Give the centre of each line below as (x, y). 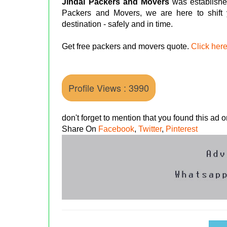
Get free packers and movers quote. (127, 46)
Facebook (117, 129)
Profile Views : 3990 (109, 87)
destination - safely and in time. (118, 24)
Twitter (150, 129)
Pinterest (182, 129)
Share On (80, 129)
